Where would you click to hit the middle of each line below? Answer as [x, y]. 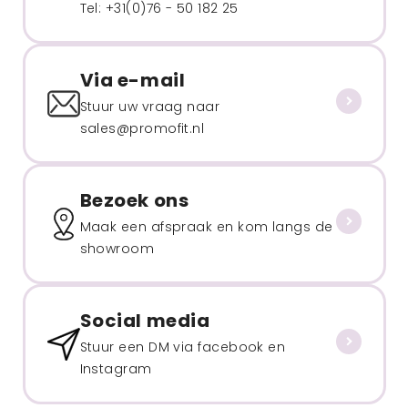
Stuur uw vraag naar [150, 106]
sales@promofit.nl [142, 128]
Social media [145, 320]
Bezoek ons [134, 200]
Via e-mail [133, 80]
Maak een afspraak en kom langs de [206, 226]
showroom [117, 248]
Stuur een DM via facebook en [183, 347]
